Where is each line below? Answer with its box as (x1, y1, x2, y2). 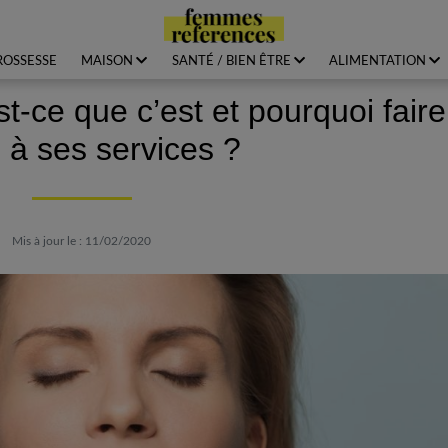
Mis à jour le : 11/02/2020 (12, 235, 151, 247)
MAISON (81, 55, 134, 67)
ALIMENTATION (328, 55, 426, 67)
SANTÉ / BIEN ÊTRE (171, 55, 291, 67)
